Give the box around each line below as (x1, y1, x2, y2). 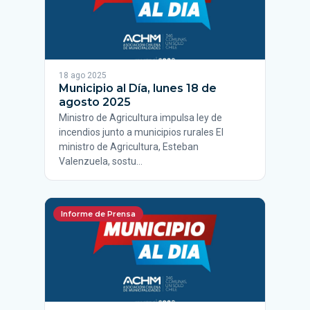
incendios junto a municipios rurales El (59, 127, 224, 138)
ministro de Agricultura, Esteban (59, 141, 199, 152)
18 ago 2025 (59, 71, 107, 80)
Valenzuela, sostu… (59, 156, 143, 167)
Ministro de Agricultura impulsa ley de (59, 112, 222, 123)
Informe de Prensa (61, 209, 136, 219)
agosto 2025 (59, 95, 131, 109)
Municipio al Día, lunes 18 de (59, 82, 217, 95)
